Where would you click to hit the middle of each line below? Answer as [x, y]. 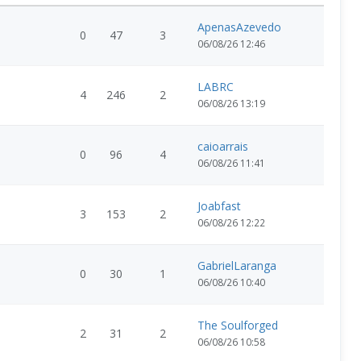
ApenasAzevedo [239, 27]
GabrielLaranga [237, 266]
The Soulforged [238, 325]
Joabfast [219, 206]
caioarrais [223, 146]
